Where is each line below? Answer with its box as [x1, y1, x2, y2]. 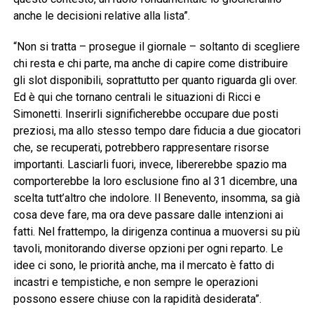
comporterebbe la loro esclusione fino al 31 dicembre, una [13, 174, 297, 188]
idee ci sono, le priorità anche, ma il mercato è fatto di [13, 258, 274, 272]
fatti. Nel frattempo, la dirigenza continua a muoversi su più [13, 224, 300, 238]
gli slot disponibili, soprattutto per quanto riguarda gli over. [13, 73, 297, 87]
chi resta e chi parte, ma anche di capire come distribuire [13, 56, 288, 70]
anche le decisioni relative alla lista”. [13, 8, 193, 22]
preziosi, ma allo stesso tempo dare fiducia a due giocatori [13, 123, 301, 137]
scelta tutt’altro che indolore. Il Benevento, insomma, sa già [13, 191, 300, 205]
